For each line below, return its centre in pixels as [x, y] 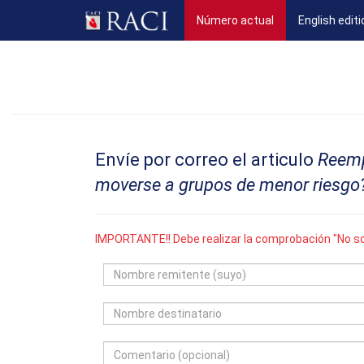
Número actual [235, 20]
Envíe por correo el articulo [206, 160]
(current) [297, 19]
